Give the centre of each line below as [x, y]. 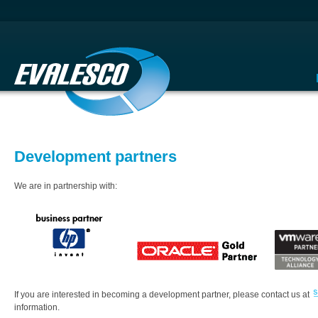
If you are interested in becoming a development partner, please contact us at [163, 295]
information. [37, 308]
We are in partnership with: [66, 186]
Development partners [95, 156]
